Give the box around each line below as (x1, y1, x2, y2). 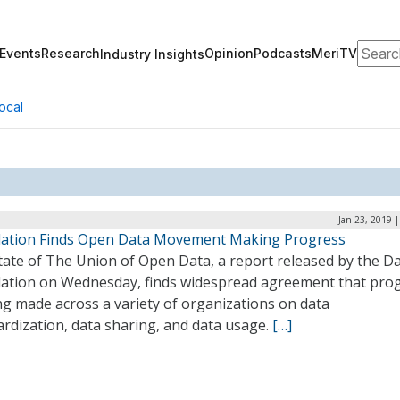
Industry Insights (100, 46, 204, 62)
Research (41, 46, 100, 61)
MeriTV (312, 46, 357, 61)
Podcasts (254, 46, 312, 61)
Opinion (204, 46, 254, 61)
